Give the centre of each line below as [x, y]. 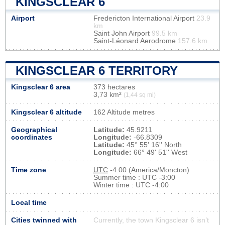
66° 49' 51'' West [159, 152]
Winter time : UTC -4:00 [131, 185]
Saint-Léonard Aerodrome [136, 41]
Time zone [29, 170]
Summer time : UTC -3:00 [134, 177]
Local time [29, 202]
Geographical [34, 130]
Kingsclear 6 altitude [46, 112]
